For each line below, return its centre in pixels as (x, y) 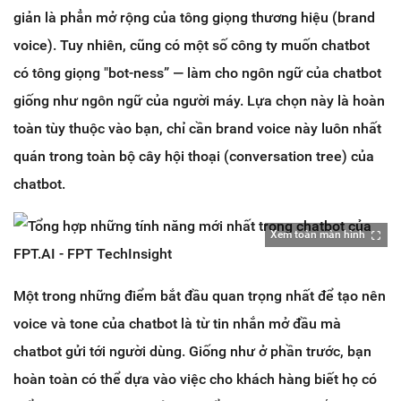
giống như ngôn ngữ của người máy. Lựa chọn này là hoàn (199, 101)
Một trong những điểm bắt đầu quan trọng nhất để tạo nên (200, 296)
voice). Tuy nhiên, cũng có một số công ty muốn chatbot (192, 46)
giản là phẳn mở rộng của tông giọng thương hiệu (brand (194, 18)
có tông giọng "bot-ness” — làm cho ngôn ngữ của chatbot (197, 73)
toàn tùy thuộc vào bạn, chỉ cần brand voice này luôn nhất (197, 129)
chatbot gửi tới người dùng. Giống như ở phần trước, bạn (192, 352)
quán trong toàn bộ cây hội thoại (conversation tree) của (194, 157)
